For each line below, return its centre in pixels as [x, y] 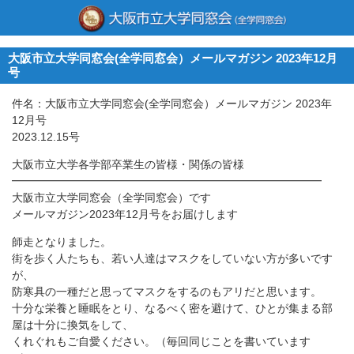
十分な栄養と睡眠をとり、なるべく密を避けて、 [134, 308]
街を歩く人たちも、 [62, 258]
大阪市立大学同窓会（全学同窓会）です [111, 198]
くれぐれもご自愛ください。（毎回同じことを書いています [161, 341]
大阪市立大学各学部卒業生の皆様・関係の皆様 [128, 164]
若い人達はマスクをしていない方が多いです [222, 258]
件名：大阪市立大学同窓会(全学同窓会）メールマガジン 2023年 [172, 104]
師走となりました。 [62, 242]
